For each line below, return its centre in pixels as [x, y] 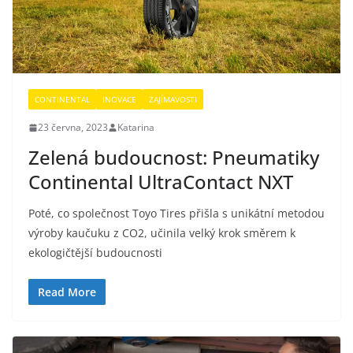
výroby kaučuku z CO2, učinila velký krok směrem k [162, 233]
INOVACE [119, 100]
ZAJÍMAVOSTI [173, 100]
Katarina [136, 128]
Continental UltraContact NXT [161, 182]
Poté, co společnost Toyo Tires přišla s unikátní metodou [176, 214]
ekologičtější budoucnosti [95, 253]
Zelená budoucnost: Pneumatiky [174, 158]
